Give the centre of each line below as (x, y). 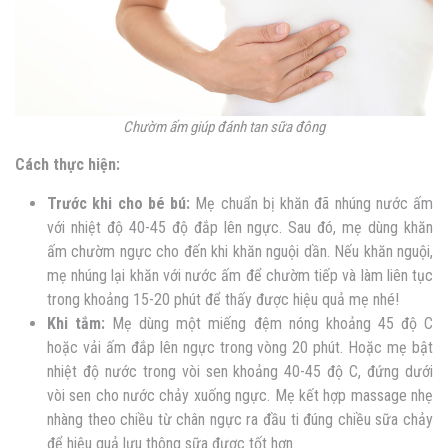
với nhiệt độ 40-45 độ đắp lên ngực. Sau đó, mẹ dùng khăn (240, 228)
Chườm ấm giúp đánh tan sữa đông (224, 127)
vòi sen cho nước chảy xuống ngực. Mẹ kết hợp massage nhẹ (240, 396)
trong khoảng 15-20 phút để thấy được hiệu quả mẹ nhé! (225, 300)
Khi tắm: (80, 324)
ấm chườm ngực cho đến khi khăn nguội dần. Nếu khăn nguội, (240, 252)
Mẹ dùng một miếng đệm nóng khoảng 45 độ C (273, 324)
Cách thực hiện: (67, 165)
